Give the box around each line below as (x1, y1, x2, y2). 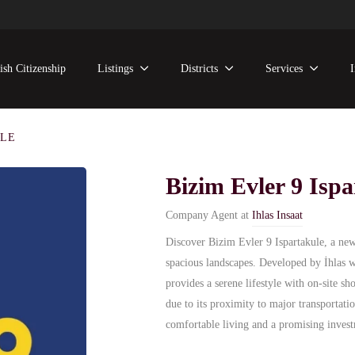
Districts (181, 63, 219, 74)
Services (265, 63, 303, 74)
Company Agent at (166, 209, 249, 221)
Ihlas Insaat (252, 209, 303, 221)
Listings (97, 63, 134, 74)
